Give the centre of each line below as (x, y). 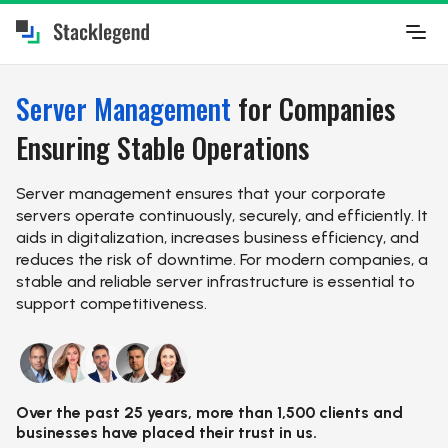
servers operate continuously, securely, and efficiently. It (222, 215)
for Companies (313, 108)
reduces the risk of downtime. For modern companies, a (222, 259)
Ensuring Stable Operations (162, 147)
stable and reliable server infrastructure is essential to (215, 281)
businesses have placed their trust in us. (166, 432)
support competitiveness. (111, 303)
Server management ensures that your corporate (201, 193)
